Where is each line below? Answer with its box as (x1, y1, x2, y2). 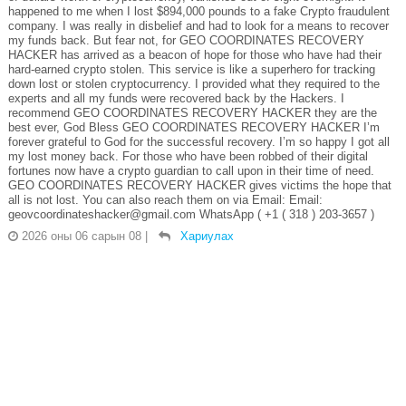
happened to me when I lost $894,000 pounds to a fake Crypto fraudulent (7, 5, 390, 19)
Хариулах (179, 229, 234, 244)
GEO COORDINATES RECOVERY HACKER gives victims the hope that (7, 179, 391, 193)
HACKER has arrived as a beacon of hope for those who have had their (7, 48, 382, 63)
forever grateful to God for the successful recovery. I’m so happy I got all (7, 135, 390, 150)
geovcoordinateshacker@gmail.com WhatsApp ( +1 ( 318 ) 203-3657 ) (7, 208, 374, 222)
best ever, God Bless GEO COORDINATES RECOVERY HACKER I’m (7, 121, 380, 135)
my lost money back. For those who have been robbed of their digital (7, 150, 368, 164)
